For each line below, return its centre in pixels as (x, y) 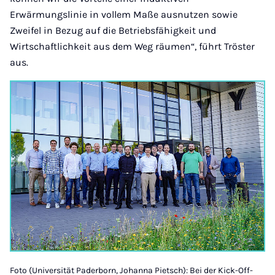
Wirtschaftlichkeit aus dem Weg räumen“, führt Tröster (132, 46)
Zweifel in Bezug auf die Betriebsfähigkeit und (113, 30)
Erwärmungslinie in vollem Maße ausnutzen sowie (124, 14)
